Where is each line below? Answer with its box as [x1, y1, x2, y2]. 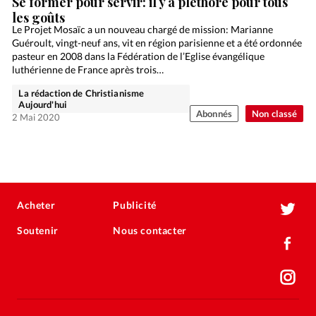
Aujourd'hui [18, 98, 67, 110]
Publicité [113, 199, 157, 212]
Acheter [17, 199, 56, 212]
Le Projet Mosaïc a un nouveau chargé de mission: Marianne [12, 23, 274, 35]
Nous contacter [113, 224, 187, 237]
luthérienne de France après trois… [12, 63, 164, 75]
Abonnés [196, 107, 232, 119]
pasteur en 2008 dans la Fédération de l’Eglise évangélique [12, 49, 265, 62]
